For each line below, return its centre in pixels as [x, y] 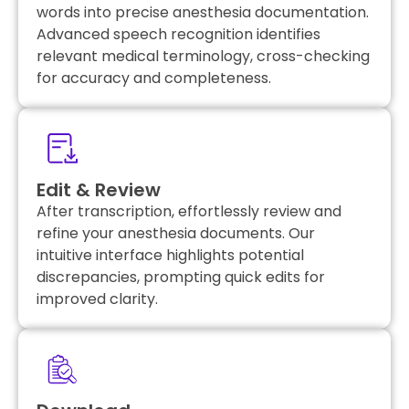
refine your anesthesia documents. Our [176, 233]
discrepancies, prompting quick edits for [181, 277]
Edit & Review [99, 189]
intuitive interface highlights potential [170, 255]
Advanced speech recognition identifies [178, 34]
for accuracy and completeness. [154, 78]
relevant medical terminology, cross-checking [203, 56]
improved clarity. [97, 299]
